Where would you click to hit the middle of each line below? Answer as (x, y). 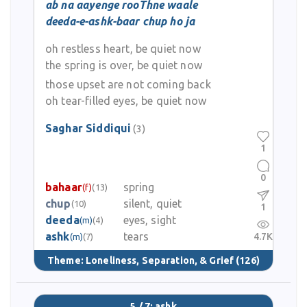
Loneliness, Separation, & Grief (160, 260)
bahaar (64, 187)
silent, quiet (152, 204)
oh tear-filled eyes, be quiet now (126, 101)
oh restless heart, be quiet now (123, 49)
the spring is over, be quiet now (124, 65)
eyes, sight (150, 220)
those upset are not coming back (128, 84)
